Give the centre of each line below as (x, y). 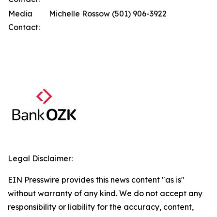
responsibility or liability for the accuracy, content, (101, 207)
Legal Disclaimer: (40, 158)
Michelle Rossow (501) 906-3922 (108, 14)
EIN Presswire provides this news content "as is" (96, 180)
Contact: (24, 27)
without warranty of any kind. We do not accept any (105, 193)
